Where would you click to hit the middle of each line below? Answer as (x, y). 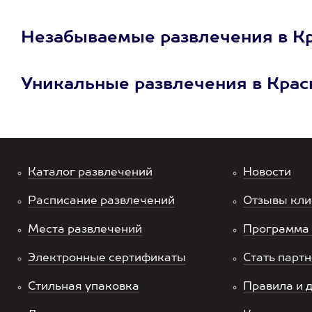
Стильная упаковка (84, 287)
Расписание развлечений (101, 201)
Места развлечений (85, 230)
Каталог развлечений (90, 173)
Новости (267, 173)
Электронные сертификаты (107, 258)
